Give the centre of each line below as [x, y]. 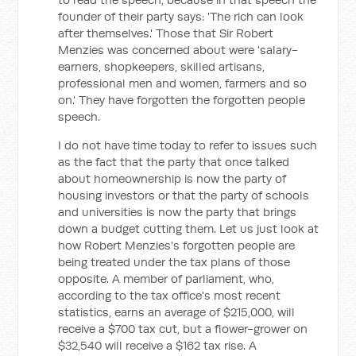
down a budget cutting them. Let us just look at [189, 228]
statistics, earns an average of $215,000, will [177, 312]
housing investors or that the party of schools [184, 195]
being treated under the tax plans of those [174, 262]
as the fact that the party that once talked [174, 162]
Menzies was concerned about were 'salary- [178, 50]
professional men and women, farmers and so [183, 83]
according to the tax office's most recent [170, 295]
